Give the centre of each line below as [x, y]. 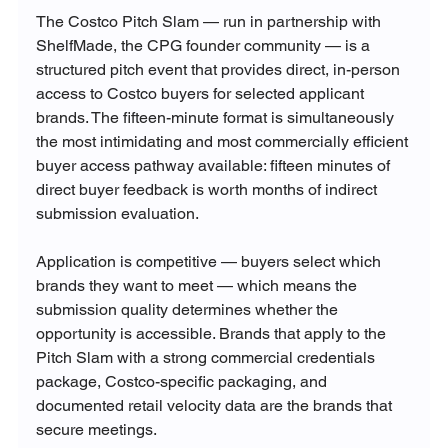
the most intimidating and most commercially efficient [223, 142]
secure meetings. [96, 430]
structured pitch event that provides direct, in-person [219, 70]
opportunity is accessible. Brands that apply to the [212, 334]
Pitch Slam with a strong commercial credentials [207, 358]
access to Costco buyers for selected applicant [201, 94]
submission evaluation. [117, 214]
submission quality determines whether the [188, 310]
